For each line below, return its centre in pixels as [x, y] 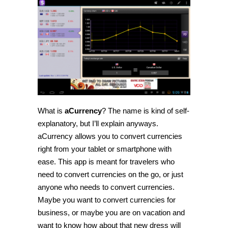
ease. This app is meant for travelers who [106, 162]
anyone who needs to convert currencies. [106, 187]
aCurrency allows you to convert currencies [110, 136]
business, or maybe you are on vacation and [111, 213]
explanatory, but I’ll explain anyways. [98, 124]
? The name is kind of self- [146, 111]
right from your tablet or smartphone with [105, 149]
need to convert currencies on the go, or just [110, 175]
